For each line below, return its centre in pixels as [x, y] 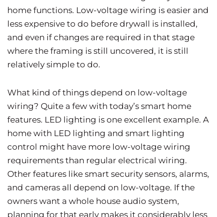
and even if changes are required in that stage [101, 37]
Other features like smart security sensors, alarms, [108, 174]
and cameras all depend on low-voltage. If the [101, 187]
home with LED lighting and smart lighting [96, 133]
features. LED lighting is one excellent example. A [108, 119]
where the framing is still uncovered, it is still [98, 51]
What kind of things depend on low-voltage [97, 92]
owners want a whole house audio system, [93, 201]
